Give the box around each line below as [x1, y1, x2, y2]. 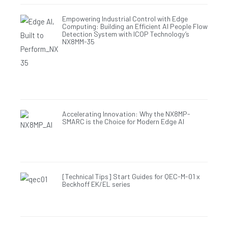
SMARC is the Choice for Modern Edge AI [62, 117, 184, 126]
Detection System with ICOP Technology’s [62, 29, 189, 38]
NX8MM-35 [62, 37, 95, 46]
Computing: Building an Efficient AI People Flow [62, 21, 208, 31]
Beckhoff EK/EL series [62, 180, 130, 189]
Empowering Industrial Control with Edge [62, 14, 188, 23]
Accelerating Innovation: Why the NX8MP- [62, 109, 190, 119]
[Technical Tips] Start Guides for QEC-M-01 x [62, 172, 200, 181]
